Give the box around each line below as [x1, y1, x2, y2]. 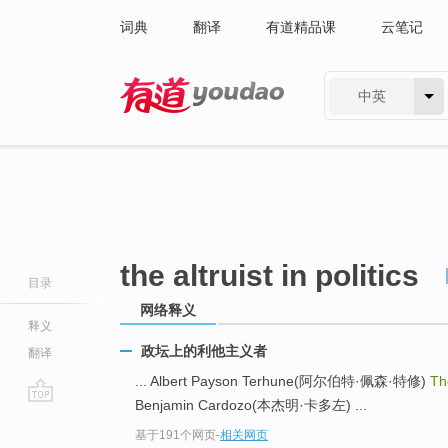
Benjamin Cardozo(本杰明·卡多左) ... [135, 397, 367, 414]
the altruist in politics [120, 259, 419, 292]
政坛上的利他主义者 [141, 342, 267, 359]
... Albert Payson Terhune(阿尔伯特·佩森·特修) [135, 373, 430, 390]
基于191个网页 [135, 428, 216, 443]
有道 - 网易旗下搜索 [120, 118, 245, 134]
